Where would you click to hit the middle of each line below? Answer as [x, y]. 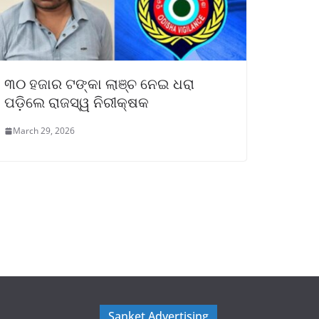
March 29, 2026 [44, 131]
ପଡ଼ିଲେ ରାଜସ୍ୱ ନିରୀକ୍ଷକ [77, 103]
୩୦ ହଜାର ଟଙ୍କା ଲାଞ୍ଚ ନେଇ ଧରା [99, 84]
